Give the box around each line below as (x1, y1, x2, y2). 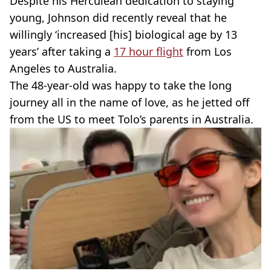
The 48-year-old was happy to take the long (10, 77, 232, 93)
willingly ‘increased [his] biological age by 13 (10, 27, 237, 42)
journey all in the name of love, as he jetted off (10, 94, 249, 109)
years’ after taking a (10, 44, 114, 59)
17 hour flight (114, 44, 183, 59)
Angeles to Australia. (10, 60, 117, 76)
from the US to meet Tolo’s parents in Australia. (10, 111, 253, 126)
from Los (183, 44, 232, 59)
